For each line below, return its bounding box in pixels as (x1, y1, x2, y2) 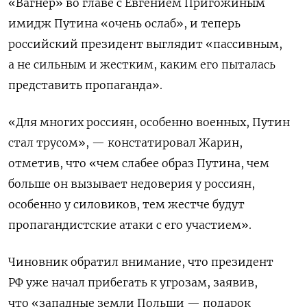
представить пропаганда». (8, 77, 162, 92)
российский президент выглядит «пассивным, (8, 36, 282, 51)
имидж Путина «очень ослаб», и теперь (8, 16, 241, 30)
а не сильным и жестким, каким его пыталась (8, 57, 275, 71)
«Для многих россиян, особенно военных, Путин (8, 114, 290, 129)
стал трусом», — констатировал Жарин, (8, 135, 243, 149)
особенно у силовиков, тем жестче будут (8, 197, 245, 211)
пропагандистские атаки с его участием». (8, 217, 251, 232)
